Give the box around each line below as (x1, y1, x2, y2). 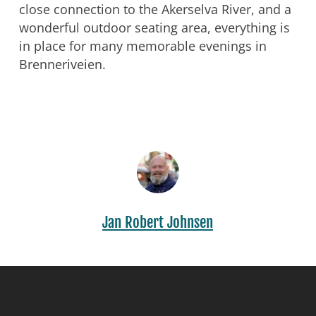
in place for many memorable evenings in (18, 37, 267, 54)
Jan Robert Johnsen (102, 212, 214, 231)
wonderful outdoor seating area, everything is (18, 18, 290, 36)
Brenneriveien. (18, 55, 106, 73)
